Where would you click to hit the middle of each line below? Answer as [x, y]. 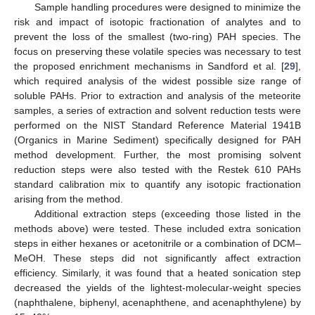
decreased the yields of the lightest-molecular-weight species [157, 287]
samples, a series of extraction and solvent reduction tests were [157, 110]
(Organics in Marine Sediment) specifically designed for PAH [157, 140]
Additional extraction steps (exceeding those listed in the [167, 213]
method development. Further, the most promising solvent [157, 154]
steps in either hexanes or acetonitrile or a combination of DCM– [157, 243]
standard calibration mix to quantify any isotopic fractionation [157, 184]
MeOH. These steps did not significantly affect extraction [157, 258]
